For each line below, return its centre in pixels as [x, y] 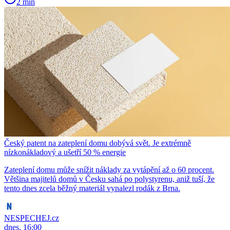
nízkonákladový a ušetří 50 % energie [65, 152]
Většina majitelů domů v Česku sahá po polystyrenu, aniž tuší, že [109, 179]
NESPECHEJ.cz [32, 218]
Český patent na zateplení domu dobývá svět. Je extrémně [98, 143]
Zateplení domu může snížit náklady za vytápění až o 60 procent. [109, 169]
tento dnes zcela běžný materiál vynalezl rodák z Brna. [92, 188]
